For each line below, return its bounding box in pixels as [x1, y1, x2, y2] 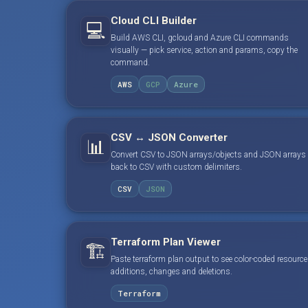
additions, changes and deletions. [111, 266, 232, 276]
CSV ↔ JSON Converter [111, 131, 228, 144]
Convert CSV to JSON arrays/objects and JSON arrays [111, 149, 306, 159]
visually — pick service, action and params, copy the [111, 45, 298, 55]
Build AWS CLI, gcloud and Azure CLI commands [111, 32, 289, 43]
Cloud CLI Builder [111, 14, 197, 27]
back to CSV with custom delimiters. [111, 162, 242, 172]
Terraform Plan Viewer [111, 235, 221, 248]
